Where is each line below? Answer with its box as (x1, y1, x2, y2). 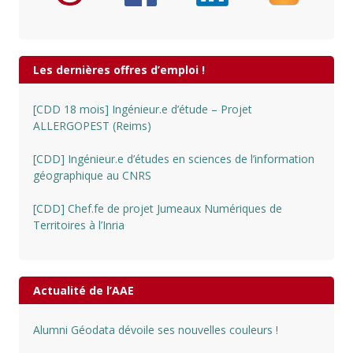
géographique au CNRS (32, 168, 151, 183)
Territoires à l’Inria (32, 217, 124, 232)
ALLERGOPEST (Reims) (32, 118, 151, 133)
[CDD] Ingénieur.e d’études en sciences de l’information (32, 151, 314, 166)
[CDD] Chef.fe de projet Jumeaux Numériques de (32, 201, 282, 216)
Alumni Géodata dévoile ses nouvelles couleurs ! (32, 322, 278, 337)
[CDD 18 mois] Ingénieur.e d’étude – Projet (32, 102, 252, 117)
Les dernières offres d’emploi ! (32, 62, 205, 77)
